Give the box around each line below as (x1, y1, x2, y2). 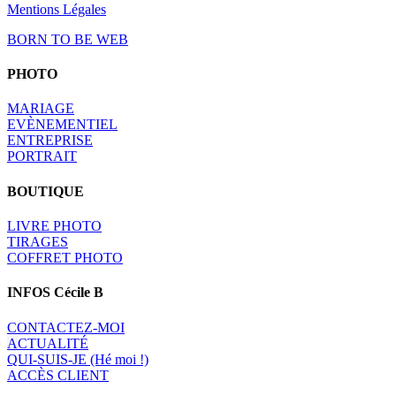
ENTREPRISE (7, 133, 93, 148)
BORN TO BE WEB (7, 31, 128, 47)
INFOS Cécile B (7, 285, 103, 301)
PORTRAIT (7, 148, 77, 164)
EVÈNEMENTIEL (7, 117, 118, 133)
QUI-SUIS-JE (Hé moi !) (7, 351, 148, 367)
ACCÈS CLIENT (7, 367, 109, 383)
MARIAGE (7, 101, 74, 117)
